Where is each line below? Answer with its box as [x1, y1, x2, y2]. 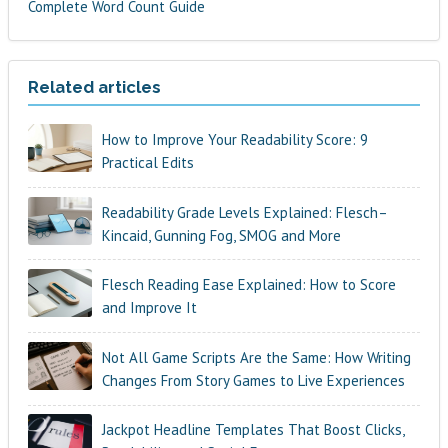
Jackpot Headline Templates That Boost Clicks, [101, 420, 404, 440]
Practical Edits [101, 152, 194, 172]
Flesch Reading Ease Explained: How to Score [101, 275, 396, 295]
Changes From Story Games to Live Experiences [101, 370, 405, 390]
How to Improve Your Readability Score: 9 [101, 129, 368, 149]
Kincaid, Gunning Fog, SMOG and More [101, 225, 341, 245]
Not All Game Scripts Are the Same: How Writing [101, 347, 411, 367]
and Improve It [101, 298, 197, 318]
